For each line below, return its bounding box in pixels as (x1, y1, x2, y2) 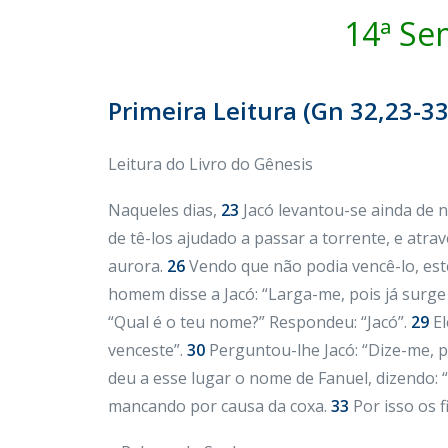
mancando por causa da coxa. (108, 395, 331, 417)
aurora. (108, 255, 167, 277)
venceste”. (108, 339, 187, 361)
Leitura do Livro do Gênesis (108, 153, 313, 175)
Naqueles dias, (108, 199, 221, 221)
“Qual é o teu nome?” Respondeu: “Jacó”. (108, 311, 411, 333)
